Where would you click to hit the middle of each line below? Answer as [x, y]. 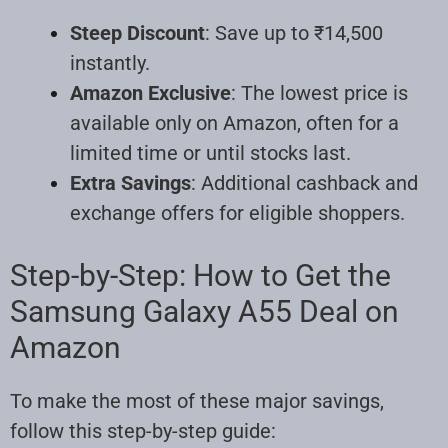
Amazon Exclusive [150, 92]
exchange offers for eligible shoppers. [237, 212]
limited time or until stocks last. [210, 152]
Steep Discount [137, 32]
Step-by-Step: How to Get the [200, 275]
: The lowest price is [319, 92]
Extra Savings [130, 182]
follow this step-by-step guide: [143, 430]
